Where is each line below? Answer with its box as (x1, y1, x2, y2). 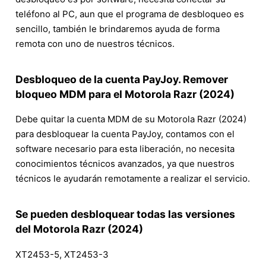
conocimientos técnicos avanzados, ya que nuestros (15, 158, 235, 170)
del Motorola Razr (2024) (15, 223, 143, 236)
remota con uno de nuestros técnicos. (15, 37, 175, 49)
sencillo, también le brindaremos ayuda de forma (15, 23, 220, 34)
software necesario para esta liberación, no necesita (15, 143, 235, 155)
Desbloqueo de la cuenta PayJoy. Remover (15, 72, 228, 85)
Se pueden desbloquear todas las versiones (15, 208, 235, 221)
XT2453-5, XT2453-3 (15, 248, 109, 260)
